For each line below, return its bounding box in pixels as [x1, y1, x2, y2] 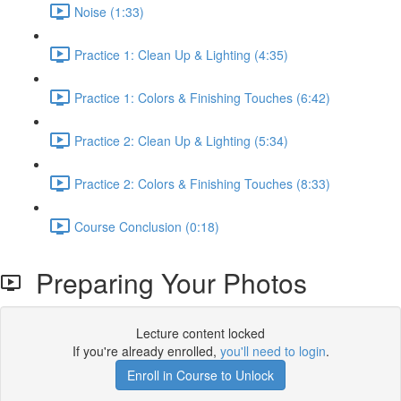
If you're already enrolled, [72, 342, 220, 360]
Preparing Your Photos [21, 263, 307, 302]
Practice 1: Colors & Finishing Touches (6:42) [74, 88, 330, 107]
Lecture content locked [136, 324, 265, 342]
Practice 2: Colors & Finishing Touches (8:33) [74, 174, 330, 192]
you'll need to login [219, 342, 326, 360]
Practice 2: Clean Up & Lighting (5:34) [74, 131, 288, 149]
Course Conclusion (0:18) [74, 217, 219, 235]
